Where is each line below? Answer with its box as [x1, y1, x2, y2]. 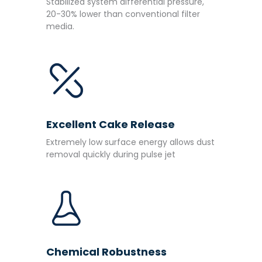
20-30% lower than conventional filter [46, 8, 200, 20]
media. [46, 20, 74, 32]
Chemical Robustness [46, 244, 167, 260]
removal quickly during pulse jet [46, 148, 175, 160]
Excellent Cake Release [46, 116, 175, 132]
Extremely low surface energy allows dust [46, 136, 215, 148]
